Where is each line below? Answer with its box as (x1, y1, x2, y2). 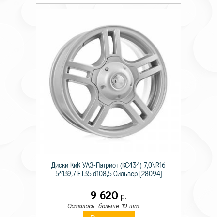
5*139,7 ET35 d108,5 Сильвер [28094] (55, 170, 162, 178)
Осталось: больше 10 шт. (67, 203, 140, 210)
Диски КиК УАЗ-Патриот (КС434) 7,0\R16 (51, 162, 166, 170)
